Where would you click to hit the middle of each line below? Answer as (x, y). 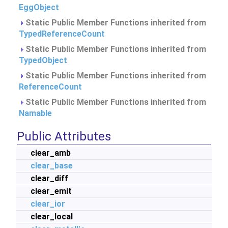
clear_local (52, 217)
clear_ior (48, 204)
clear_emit (51, 191)
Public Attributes (64, 136)
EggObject (39, 7)
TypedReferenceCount (62, 34)
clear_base (52, 166)
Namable (35, 113)
